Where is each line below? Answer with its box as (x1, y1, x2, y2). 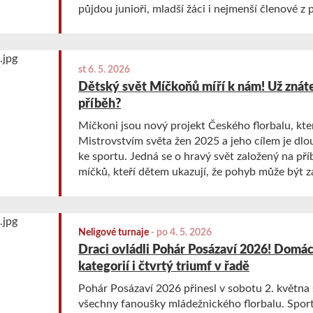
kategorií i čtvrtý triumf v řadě (78, 261, 250, 274)
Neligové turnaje (78, 228, 150, 238)
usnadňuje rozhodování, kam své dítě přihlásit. (78, 197, 305, 209)
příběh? (78, 98, 122, 111)
